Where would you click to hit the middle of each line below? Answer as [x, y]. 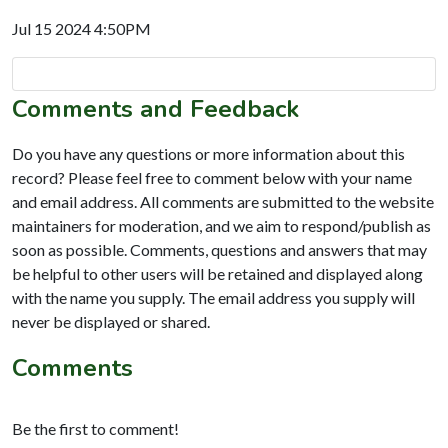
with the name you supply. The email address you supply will [213, 297]
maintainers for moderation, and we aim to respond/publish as [221, 225]
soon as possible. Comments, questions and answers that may [219, 249]
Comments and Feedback [155, 108]
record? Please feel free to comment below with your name [212, 177]
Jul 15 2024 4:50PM [81, 28]
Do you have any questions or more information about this [208, 153]
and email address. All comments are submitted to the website [223, 201]
